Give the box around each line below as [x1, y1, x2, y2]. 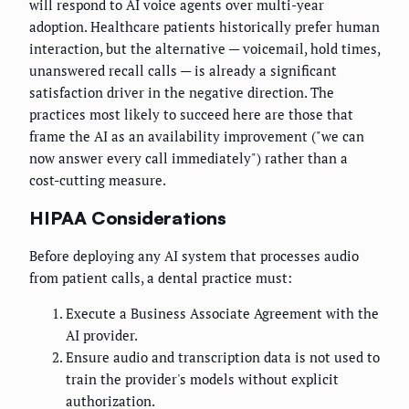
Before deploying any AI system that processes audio [29, 246, 359, 266]
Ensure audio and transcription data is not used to [66, 348, 380, 367]
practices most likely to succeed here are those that [29, 105, 353, 124]
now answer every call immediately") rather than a [29, 149, 348, 168]
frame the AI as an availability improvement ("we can [29, 127, 364, 146]
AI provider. [66, 326, 138, 345]
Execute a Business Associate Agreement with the [66, 304, 379, 323]
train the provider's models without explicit [66, 370, 339, 389]
